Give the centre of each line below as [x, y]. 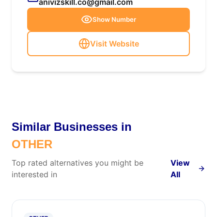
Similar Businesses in [72, 127]
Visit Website [114, 44]
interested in [34, 174]
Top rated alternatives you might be [77, 163]
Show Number [114, 19]
